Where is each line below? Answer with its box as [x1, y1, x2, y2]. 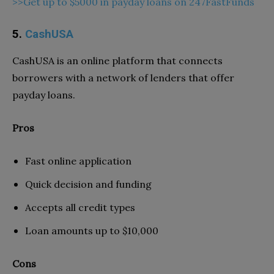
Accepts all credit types [25, 201, 135, 213]
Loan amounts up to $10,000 [25, 224, 158, 237]
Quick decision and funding [25, 177, 152, 190]
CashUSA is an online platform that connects [12, 54, 223, 67]
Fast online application [25, 154, 131, 167]
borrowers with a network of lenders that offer [12, 71, 234, 84]
